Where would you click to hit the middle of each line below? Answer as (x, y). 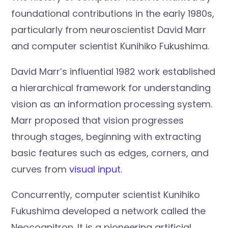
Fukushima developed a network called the (109, 211)
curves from (40, 169)
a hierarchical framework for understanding (111, 88)
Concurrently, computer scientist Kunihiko (106, 195)
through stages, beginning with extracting (106, 137)
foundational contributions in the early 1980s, (113, 14)
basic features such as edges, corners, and (110, 153)
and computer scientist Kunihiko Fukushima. (110, 46)
